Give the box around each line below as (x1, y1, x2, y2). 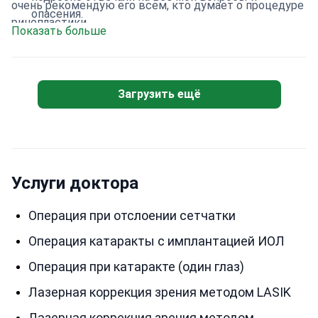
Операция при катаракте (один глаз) (28, 259, 244, 274)
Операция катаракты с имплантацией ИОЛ (28, 234, 285, 248)
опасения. (31, 7, 83, 21)
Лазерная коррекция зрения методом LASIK (28, 285, 291, 300)
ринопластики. (11, 16, 89, 29)
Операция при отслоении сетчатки (28, 208, 236, 223)
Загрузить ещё (117, 87, 201, 101)
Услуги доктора (11, 173, 138, 193)
